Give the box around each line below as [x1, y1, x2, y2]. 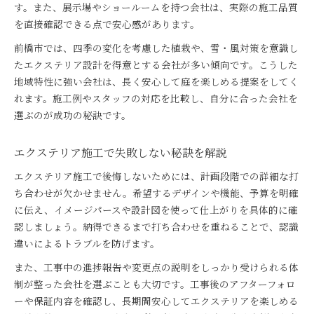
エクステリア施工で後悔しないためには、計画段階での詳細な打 [14, 169, 299, 183]
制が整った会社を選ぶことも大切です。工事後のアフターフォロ [14, 277, 296, 291]
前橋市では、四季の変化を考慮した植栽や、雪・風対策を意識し [14, 41, 299, 55]
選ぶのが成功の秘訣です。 [14, 108, 131, 122]
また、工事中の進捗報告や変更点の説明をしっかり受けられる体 [14, 260, 299, 274]
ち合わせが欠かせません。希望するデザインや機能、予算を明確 [14, 186, 299, 200]
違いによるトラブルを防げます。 [14, 236, 160, 250]
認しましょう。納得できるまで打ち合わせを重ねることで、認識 [14, 219, 299, 233]
